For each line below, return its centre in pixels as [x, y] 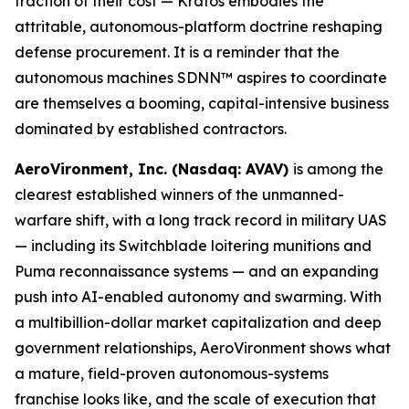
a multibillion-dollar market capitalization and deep [198, 322]
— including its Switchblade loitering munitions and [193, 246]
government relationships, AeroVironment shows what [203, 348]
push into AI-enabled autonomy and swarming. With [198, 297]
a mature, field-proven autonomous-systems [172, 373]
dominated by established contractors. [151, 129]
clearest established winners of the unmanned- [179, 194]
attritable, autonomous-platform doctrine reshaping [199, 26]
